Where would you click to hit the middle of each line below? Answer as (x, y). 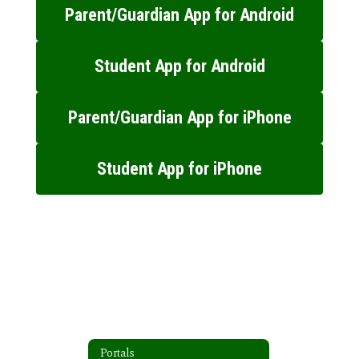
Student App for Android (179, 66)
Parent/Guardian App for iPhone (179, 117)
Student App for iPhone (179, 169)
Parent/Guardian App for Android (179, 15)
